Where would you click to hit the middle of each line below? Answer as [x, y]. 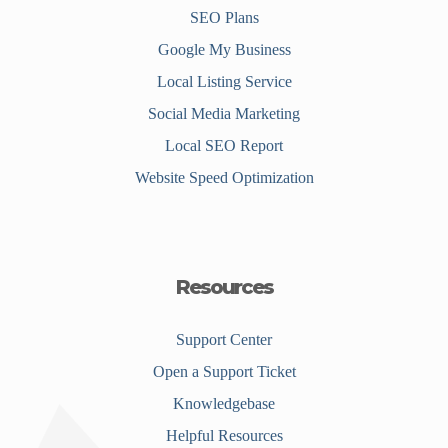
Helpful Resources [224, 436]
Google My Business [224, 50]
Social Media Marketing [224, 114]
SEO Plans [224, 18]
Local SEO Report [224, 146]
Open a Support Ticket [224, 372]
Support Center [224, 340]
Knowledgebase [224, 404]
